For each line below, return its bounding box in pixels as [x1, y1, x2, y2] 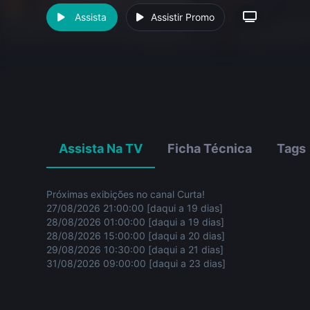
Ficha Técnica [167, 141, 253, 156]
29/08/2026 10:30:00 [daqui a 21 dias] [46, 244, 224, 256]
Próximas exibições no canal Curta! [46, 188, 206, 201]
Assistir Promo [151, 11, 215, 23]
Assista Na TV [59, 141, 143, 156]
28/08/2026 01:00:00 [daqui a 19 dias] [46, 216, 225, 228]
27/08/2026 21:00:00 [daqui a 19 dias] [46, 202, 224, 215]
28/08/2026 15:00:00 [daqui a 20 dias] [46, 230, 226, 242]
